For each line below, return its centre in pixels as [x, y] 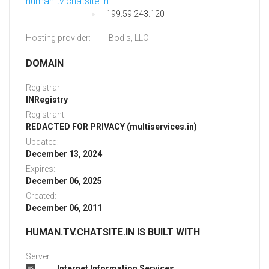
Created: [41, 196]
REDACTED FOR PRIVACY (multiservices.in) [111, 127]
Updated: [42, 142]
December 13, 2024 [64, 154]
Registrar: [44, 88]
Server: [39, 257]
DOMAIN [45, 64]
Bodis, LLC [128, 38]
